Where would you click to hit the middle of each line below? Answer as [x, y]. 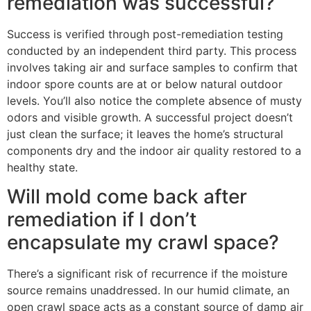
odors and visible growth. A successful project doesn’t [150, 117]
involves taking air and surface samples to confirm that [152, 67]
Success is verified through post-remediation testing [145, 34]
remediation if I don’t [102, 220]
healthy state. [42, 167]
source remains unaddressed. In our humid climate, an [148, 291]
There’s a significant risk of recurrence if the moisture [147, 274]
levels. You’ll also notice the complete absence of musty [154, 100]
